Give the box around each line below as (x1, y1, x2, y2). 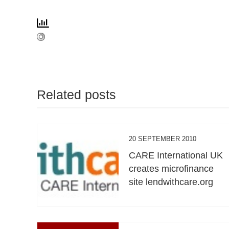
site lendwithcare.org (129, 176, 214, 187)
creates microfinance (129, 163, 214, 174)
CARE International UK (129, 150, 223, 161)
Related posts (37, 87, 116, 102)
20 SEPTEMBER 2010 (129, 134, 197, 143)
